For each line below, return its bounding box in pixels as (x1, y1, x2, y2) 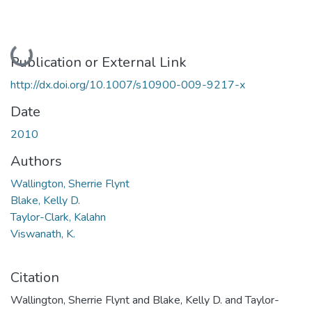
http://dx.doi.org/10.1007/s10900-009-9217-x (10, 77, 245, 93)
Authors (10, 151, 62, 171)
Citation (10, 267, 59, 287)
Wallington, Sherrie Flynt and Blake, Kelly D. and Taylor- (10, 292, 279, 308)
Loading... (10, 25, 54, 66)
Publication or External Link (10, 52, 187, 72)
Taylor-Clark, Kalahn (10, 209, 106, 225)
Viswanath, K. (10, 226, 75, 242)
